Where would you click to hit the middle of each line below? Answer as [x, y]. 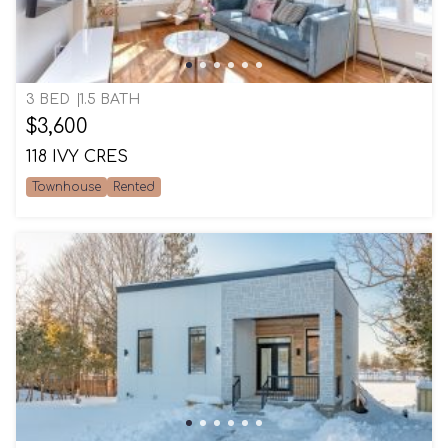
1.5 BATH [109, 99]
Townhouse [66, 187]
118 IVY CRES [77, 157]
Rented [134, 187]
